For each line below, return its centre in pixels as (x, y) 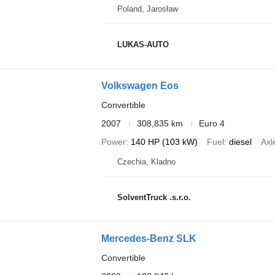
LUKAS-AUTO (143, 44)
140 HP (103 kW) (164, 142)
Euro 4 (211, 123)
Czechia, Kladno (146, 162)
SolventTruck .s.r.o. (154, 197)
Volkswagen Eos (140, 86)
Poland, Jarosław (147, 9)
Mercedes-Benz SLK (149, 238)
